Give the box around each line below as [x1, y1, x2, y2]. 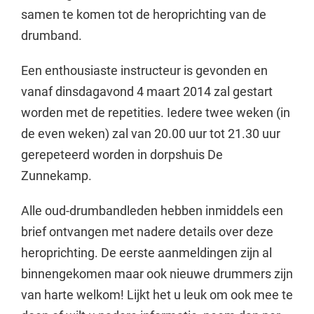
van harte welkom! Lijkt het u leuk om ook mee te [20, 287, 293, 302]
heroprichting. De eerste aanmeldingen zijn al [20, 245, 272, 260]
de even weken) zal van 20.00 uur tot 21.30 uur [20, 125, 280, 141]
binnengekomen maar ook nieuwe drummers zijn [20, 266, 293, 281]
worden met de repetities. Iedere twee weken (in [20, 104, 290, 120]
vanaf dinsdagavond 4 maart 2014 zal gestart [20, 83, 273, 99]
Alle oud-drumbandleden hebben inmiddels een [20, 203, 283, 218]
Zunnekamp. [20, 168, 92, 183]
